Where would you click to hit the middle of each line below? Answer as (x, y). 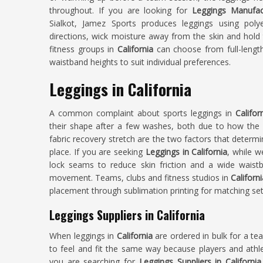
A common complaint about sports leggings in (142, 113)
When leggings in (83, 236)
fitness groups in (84, 49)
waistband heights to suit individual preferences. (140, 62)
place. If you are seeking (97, 152)
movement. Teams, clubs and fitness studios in (139, 178)
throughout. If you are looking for (121, 10)
